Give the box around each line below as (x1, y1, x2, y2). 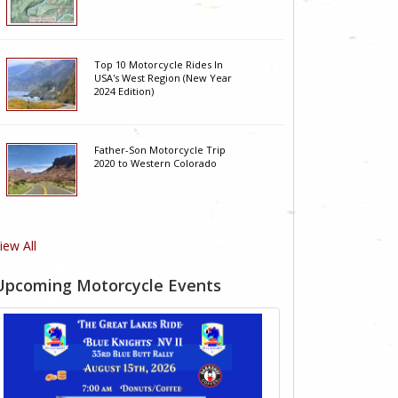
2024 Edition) (94, 84, 155, 99)
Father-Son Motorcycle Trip (94, 143, 227, 157)
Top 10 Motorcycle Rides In (94, 58, 224, 72)
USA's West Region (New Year (94, 71, 233, 85)
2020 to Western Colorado (94, 156, 218, 171)
